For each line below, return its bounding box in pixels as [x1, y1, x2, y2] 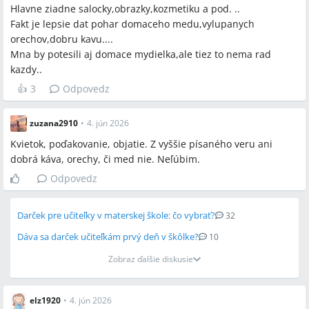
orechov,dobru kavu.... [10, 32, 113, 46]
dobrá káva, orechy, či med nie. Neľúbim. [10, 152, 200, 166]
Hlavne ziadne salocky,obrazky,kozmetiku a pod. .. [10, 2, 240, 15]
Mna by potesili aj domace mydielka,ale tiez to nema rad [10, 48, 271, 61]
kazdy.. [10, 63, 42, 76]
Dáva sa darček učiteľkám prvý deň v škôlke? [17, 230, 199, 243]
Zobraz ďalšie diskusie [108, 253, 194, 265]
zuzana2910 [30, 117, 78, 129]
